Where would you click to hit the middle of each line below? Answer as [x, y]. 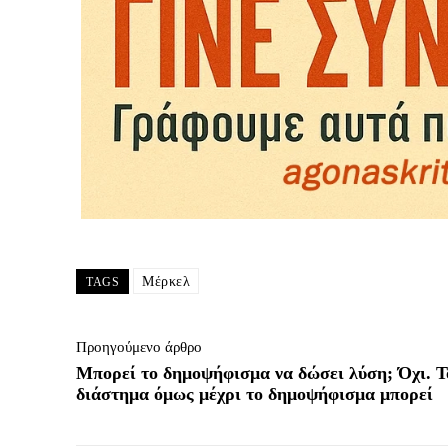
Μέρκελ [166, 281]
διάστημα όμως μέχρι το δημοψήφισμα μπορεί [254, 393]
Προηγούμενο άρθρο [139, 346]
